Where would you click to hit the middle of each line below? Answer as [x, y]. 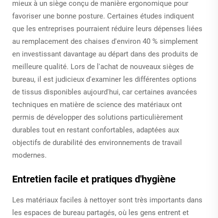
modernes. [29, 155]
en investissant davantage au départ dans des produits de [105, 54]
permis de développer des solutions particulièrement [98, 117]
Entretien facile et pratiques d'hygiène [94, 179]
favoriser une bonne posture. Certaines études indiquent [103, 16]
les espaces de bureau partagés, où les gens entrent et [100, 212]
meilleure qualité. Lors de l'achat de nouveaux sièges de [103, 66]
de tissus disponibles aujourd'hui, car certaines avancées [105, 92]
